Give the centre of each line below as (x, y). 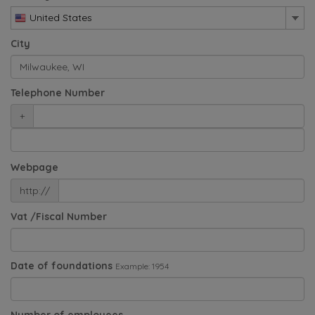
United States (61, 17)
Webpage (34, 167)
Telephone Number (58, 92)
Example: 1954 (142, 266)
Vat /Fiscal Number (59, 216)
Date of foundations (62, 265)
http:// (35, 190)
